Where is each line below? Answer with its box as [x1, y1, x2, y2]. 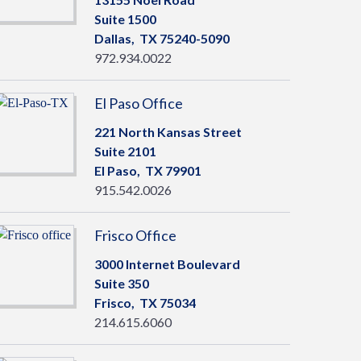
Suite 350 [93, 276, 149, 291]
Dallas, [93, 31, 139, 46]
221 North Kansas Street [93, 124, 242, 139]
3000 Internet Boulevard [93, 256, 240, 272]
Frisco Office [93, 226, 176, 244]
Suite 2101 [93, 143, 156, 159]
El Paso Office [93, 94, 183, 112]
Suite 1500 [93, 11, 156, 27]
